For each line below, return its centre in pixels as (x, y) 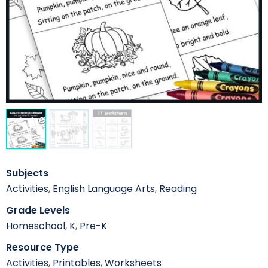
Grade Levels (38, 211)
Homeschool (36, 226)
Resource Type (42, 248)
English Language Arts (104, 189)
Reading (178, 189)
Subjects (27, 173)
